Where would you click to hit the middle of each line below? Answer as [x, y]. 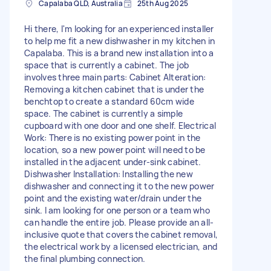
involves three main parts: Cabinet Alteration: [115, 77]
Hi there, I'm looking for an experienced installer [119, 28]
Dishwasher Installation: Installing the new [109, 174]
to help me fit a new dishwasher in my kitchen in [119, 41]
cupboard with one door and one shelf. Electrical [120, 125]
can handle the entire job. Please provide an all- [119, 222]
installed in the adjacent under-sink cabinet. [113, 162]
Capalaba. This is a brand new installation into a [119, 53]
